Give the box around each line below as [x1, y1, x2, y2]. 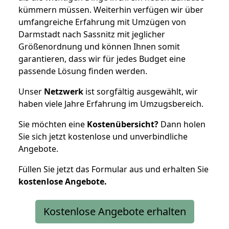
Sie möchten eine [18, 118, 87, 130]
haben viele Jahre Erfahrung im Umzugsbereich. [18, 98, 203, 109]
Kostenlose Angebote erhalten [43, 204, 186, 218]
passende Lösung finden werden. [18, 65, 147, 77]
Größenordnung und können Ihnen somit [18, 40, 180, 52]
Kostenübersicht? [87, 118, 158, 130]
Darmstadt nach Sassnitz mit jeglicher [18, 28, 165, 40]
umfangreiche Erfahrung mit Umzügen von [18, 16, 186, 28]
